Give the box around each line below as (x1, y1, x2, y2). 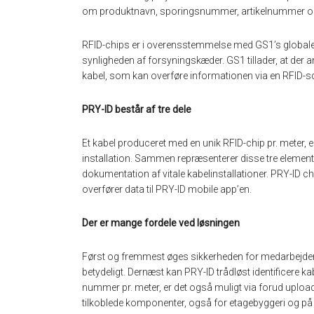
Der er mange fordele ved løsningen (82, 217, 240, 229)
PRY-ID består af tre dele (82, 104, 191, 116)
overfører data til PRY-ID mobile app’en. (82, 184, 252, 196)
